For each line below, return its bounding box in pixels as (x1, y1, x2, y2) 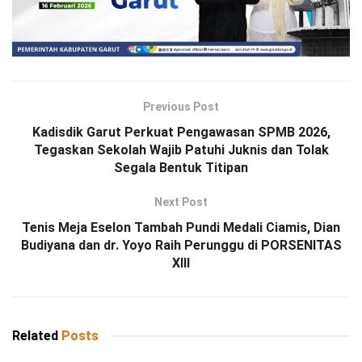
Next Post (154, 196, 208, 208)
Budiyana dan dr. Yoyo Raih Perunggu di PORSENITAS (20, 238, 342, 253)
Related (12, 328, 58, 343)
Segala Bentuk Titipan (114, 160, 248, 175)
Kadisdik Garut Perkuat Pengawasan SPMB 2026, (32, 124, 330, 140)
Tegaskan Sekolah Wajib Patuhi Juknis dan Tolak (33, 142, 329, 158)
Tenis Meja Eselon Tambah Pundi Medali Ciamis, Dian (22, 220, 340, 235)
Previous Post (143, 100, 219, 113)
